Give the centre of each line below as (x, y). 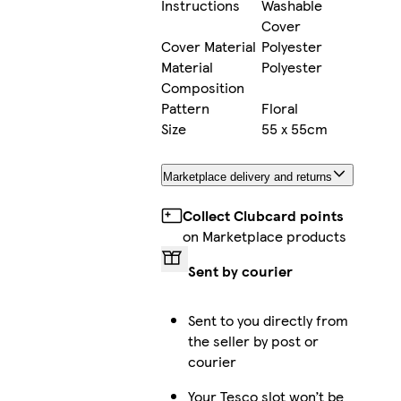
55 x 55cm (294, 129)
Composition (202, 88)
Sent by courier (240, 271)
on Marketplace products (264, 236)
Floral (279, 108)
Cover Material (208, 47)
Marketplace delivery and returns (247, 177)
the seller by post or (253, 341)
